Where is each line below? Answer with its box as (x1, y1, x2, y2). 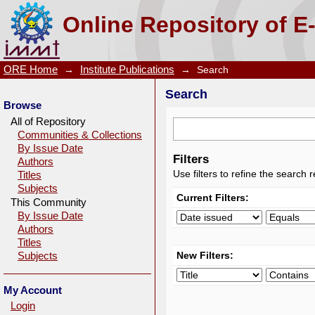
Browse (4, 99, 41, 111)
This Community (11, 196, 86, 208)
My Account (4, 284, 62, 296)
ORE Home (4, 64, 58, 75)
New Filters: (176, 250, 233, 261)
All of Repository (11, 115, 86, 127)
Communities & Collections (18, 129, 142, 141)
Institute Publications (80, 64, 174, 75)
